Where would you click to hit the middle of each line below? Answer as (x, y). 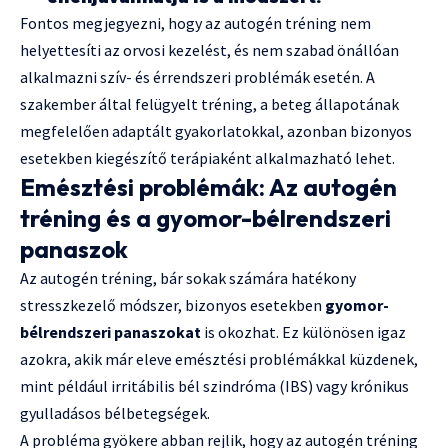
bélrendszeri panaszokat (110, 331)
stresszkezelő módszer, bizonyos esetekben (172, 304)
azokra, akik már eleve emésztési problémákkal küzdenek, (219, 358)
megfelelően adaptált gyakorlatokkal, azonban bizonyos (216, 130)
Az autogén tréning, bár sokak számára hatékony (188, 277)
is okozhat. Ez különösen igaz (303, 331)
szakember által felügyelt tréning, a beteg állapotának (209, 103)
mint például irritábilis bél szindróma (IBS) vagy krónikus (214, 385)
